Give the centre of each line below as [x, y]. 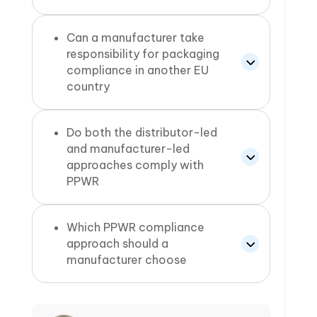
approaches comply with [135, 165]
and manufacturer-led [128, 148]
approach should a [117, 243]
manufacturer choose [126, 259]
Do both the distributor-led [142, 132]
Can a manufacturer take [135, 37]
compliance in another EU [137, 70]
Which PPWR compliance [135, 227]
